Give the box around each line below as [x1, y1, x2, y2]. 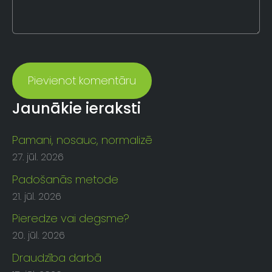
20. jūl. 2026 [12, 228, 65, 243]
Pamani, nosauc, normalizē [12, 132, 152, 148]
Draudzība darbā [12, 250, 101, 265]
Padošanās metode [12, 171, 118, 187]
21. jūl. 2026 [12, 189, 61, 203]
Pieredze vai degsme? [12, 211, 129, 226]
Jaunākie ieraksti [12, 97, 141, 119]
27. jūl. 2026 [12, 149, 64, 164]
